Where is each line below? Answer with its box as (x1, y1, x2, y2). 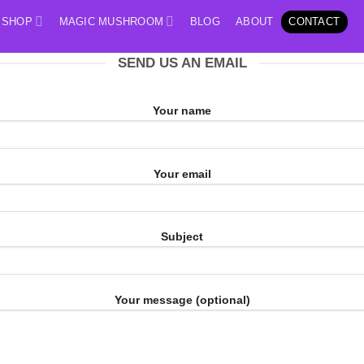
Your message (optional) (114, 293, 250, 307)
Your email (153, 167, 211, 180)
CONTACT (288, 15, 340, 28)
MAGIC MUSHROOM (58, 15, 164, 28)
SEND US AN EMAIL (117, 55, 247, 71)
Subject (161, 230, 203, 244)
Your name (153, 104, 211, 117)
